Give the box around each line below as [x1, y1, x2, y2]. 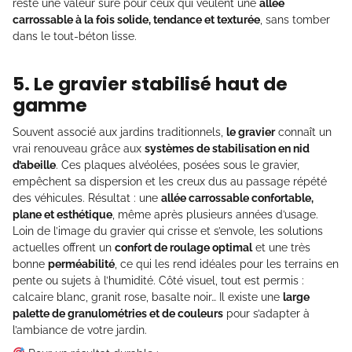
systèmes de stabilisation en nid [145, 141, 310, 155]
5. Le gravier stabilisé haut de [13, 71, 288, 97]
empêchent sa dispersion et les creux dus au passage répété [13, 174, 327, 188]
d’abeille [13, 158, 56, 171]
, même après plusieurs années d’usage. [112, 207, 318, 221]
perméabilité [48, 257, 115, 270]
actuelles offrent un [13, 240, 115, 254]
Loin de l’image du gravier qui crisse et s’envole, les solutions [13, 224, 323, 237]
